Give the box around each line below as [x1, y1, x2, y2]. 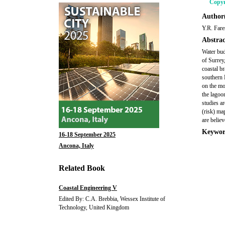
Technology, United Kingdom [59, 204, 129, 211]
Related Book [59, 164, 105, 172]
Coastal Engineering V [59, 184, 117, 191]
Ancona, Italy [59, 142, 94, 149]
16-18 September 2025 [59, 131, 116, 138]
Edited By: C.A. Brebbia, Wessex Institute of [59, 195, 165, 202]
